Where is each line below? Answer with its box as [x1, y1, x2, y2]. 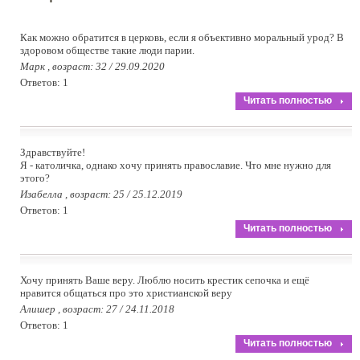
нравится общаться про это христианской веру [20, 286, 232, 299]
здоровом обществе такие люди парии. [20, 43, 194, 56]
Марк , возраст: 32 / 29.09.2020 [20, 59, 165, 72]
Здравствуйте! [20, 145, 85, 158]
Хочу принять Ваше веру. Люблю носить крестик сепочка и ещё [20, 273, 309, 286]
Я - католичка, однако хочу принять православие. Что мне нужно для [20, 158, 331, 171]
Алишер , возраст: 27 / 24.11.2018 [20, 302, 174, 315]
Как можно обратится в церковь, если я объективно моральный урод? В [20, 31, 344, 43]
